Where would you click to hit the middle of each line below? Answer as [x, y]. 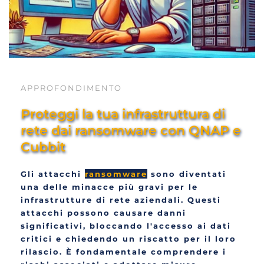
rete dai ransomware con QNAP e [131, 131]
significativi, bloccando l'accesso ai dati [126, 226]
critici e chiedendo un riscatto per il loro [128, 239]
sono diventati [187, 174]
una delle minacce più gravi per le [109, 187]
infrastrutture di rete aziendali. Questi [121, 200]
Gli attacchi [53, 174]
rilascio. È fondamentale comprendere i [123, 252]
